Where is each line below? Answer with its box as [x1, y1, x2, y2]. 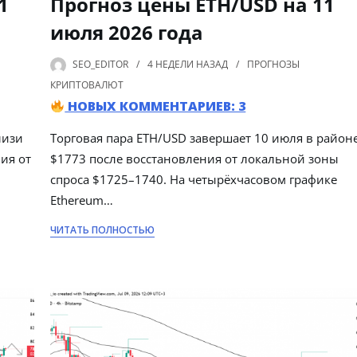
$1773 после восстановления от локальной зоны [50, 151, 339, 167]
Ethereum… [50, 192, 114, 209]
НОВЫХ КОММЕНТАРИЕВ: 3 [65, 97, 246, 116]
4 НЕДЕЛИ [147, 57, 194, 72]
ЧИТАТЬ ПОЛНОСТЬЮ [50, 223, 155, 237]
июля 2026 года [50, 19, 204, 46]
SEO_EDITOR [73, 57, 129, 72]
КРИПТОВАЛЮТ [50, 78, 124, 92]
